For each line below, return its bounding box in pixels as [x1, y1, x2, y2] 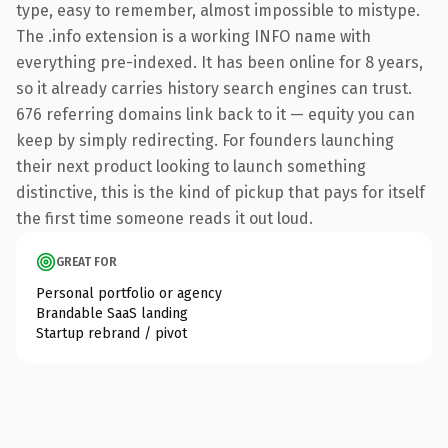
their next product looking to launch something [16, 156, 366, 176]
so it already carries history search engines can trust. [16, 78, 412, 98]
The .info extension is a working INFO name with [16, 26, 371, 46]
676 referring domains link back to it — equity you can [16, 104, 415, 124]
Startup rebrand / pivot [36, 324, 187, 342]
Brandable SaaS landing [36, 304, 188, 322]
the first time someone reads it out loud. [16, 208, 313, 228]
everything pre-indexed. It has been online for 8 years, [16, 52, 423, 72]
